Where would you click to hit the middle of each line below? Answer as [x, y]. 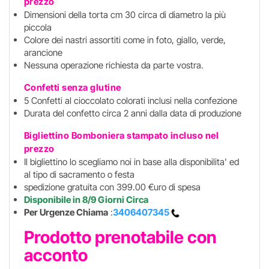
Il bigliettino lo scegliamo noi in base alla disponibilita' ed [131, 162]
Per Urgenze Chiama [66, 212]
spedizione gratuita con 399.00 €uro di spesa [112, 187]
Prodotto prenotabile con [120, 237]
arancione [43, 53]
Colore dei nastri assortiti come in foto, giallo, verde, [125, 40]
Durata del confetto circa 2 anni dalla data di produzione [132, 113]
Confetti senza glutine [72, 87]
